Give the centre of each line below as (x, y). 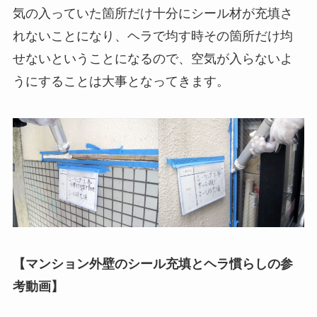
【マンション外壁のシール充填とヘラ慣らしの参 (152, 264)
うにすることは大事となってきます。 (121, 81)
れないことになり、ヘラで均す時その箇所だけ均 (152, 36)
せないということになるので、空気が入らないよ (152, 58)
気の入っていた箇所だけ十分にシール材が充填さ (152, 13)
